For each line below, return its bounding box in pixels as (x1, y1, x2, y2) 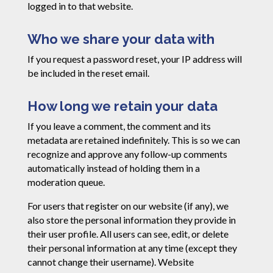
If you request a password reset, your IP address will (27, 53, 242, 65)
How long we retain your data (27, 98, 218, 115)
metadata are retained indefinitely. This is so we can (27, 134, 240, 146)
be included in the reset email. (27, 67, 149, 79)
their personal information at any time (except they (27, 242, 237, 254)
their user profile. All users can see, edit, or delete (27, 228, 229, 240)
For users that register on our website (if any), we (27, 200, 229, 212)
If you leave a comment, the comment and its (27, 120, 211, 132)
